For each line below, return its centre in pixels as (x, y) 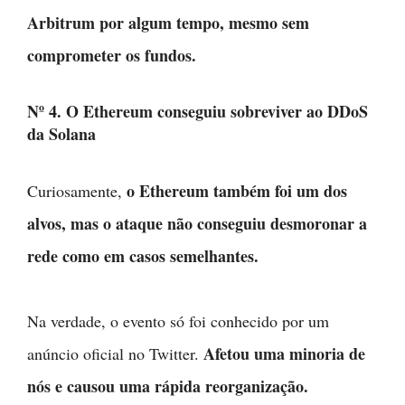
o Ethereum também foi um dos (237, 191)
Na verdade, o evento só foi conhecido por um (178, 321)
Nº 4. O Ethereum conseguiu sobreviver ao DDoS (198, 111)
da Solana (61, 134)
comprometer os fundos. (112, 55)
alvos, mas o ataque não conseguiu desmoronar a (197, 223)
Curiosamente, (77, 191)
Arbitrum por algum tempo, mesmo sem (168, 23)
